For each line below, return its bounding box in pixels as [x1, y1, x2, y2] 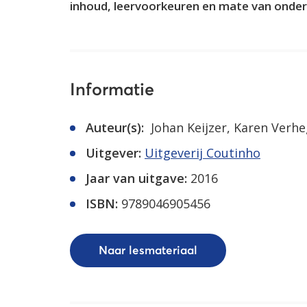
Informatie [70, 82, 154, 99]
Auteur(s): [86, 119, 144, 136]
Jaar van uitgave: [86, 170, 187, 186]
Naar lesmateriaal [99, 245, 197, 257]
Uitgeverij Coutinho [145, 145, 260, 161]
